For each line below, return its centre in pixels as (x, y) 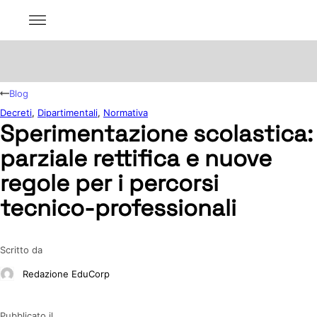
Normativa (126, 113)
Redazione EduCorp (66, 273)
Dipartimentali (68, 113)
